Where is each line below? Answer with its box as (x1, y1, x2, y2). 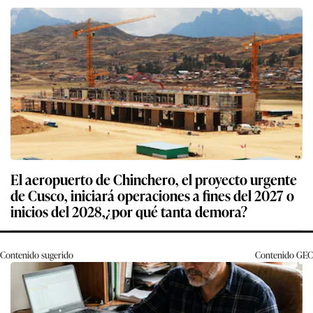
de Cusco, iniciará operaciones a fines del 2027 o (10, 184, 294, 205)
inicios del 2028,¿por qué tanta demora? (10, 200, 247, 221)
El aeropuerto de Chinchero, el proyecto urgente (10, 168, 297, 189)
